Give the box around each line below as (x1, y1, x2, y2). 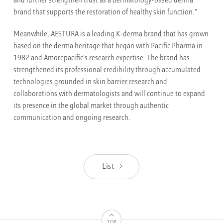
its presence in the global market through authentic (13, 103, 169, 111)
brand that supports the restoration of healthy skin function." (13, 9, 198, 17)
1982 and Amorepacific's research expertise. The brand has (13, 55, 190, 63)
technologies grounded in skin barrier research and (13, 79, 168, 87)
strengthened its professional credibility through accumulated (13, 67, 201, 75)
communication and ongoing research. (13, 114, 131, 122)
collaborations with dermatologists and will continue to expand (13, 91, 206, 99)
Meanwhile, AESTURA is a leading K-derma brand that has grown (13, 31, 209, 39)
